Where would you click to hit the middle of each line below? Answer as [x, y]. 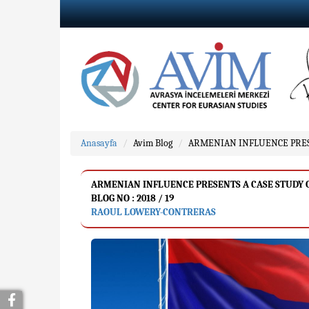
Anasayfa [99, 143]
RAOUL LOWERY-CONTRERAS [153, 212]
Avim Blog [153, 143]
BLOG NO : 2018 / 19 [132, 198]
